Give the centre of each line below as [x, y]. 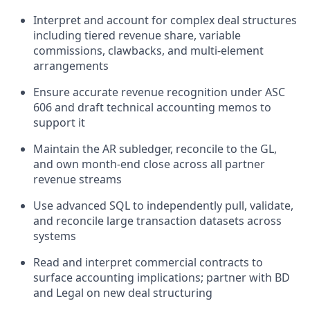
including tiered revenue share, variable [137, 35]
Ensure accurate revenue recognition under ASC [159, 92]
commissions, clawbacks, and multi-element [148, 50]
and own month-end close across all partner [149, 164]
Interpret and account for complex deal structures [165, 20]
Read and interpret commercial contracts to [148, 262]
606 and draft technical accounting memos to [152, 107]
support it [59, 122]
